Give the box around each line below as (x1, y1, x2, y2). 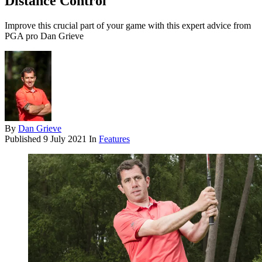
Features (99, 134, 130, 144)
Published (5, 134, 43, 144)
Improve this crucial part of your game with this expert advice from (5, 20, 251, 31)
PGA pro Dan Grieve (5, 31, 84, 42)
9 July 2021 (43, 134, 87, 144)
